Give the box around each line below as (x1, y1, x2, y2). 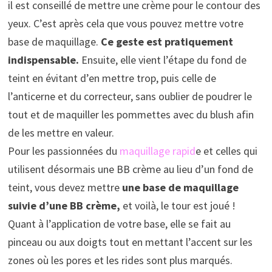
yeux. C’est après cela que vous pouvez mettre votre (7, 16, 243, 30)
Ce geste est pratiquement (100, 34, 233, 49)
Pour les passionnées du (7, 143, 120, 158)
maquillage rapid (119, 143, 195, 158)
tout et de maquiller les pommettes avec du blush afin (7, 107, 254, 121)
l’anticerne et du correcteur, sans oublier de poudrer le (7, 89, 252, 103)
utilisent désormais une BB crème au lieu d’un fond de (7, 161, 253, 176)
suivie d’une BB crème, (7, 198, 120, 212)
